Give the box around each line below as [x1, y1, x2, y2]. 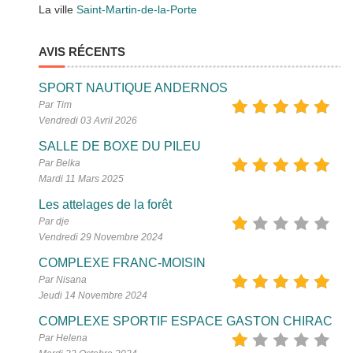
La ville [39, 3, 77, 17]
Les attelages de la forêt [39, 198, 173, 212]
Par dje [39, 216, 70, 228]
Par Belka [39, 158, 81, 169]
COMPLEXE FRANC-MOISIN [39, 256, 206, 270]
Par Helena [39, 333, 88, 344]
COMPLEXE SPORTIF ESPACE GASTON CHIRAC [39, 314, 333, 329]
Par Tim [39, 99, 72, 111]
